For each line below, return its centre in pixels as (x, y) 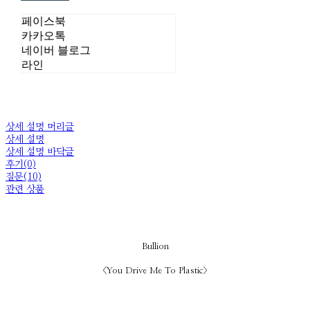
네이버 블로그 (56, 50)
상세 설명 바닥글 (40, 152)
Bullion (155, 246)
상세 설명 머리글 (40, 127)
